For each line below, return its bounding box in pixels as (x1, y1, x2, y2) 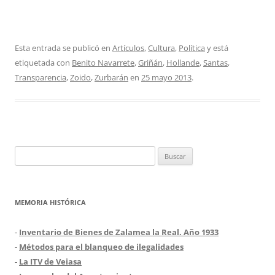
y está (205, 42, 228, 53)
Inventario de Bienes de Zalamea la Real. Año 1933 (19, 227, 219, 238)
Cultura (148, 42, 175, 53)
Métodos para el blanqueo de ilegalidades (19, 241, 184, 252)
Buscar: (14, 147, 41, 158)
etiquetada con (15, 57, 72, 68)
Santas (203, 57, 228, 68)
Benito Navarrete (72, 57, 134, 68)
